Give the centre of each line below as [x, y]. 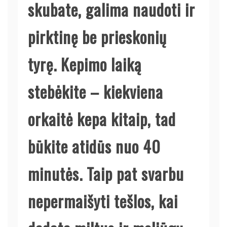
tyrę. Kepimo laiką [85, 64]
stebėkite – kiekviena [96, 91]
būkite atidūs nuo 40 [94, 146]
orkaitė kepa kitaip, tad [102, 119]
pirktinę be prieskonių [97, 36]
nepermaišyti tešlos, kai [103, 201]
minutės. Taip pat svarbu [106, 173]
